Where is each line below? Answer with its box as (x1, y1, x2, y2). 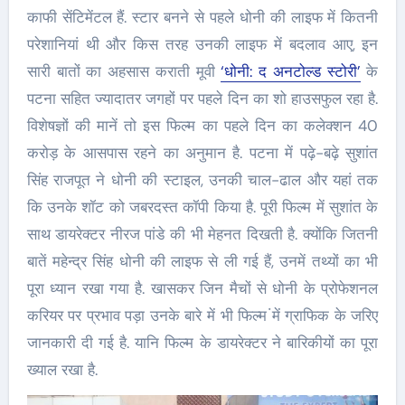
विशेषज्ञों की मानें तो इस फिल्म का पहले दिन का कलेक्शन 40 (26, 115, 379, 136)
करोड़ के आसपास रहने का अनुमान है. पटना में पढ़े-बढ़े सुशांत (26, 142, 379, 163)
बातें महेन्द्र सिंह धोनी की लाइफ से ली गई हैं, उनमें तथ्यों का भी (26, 250, 379, 271)
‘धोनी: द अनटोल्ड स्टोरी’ (221, 61, 361, 81)
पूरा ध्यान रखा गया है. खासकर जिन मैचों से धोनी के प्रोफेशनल (26, 278, 379, 298)
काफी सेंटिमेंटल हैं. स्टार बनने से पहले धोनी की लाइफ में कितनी (26, 6, 379, 27)
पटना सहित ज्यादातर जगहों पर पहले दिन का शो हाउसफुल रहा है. (26, 88, 379, 108)
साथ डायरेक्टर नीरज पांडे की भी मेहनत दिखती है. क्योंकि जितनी (26, 223, 379, 244)
